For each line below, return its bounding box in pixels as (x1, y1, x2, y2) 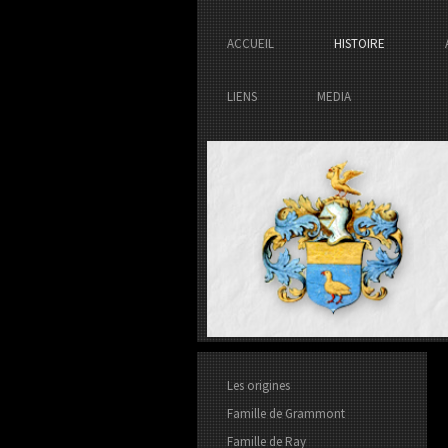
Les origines (227, 376, 290, 394)
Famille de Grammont (227, 404, 345, 422)
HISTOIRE (334, 35, 385, 52)
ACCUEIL (227, 35, 274, 52)
